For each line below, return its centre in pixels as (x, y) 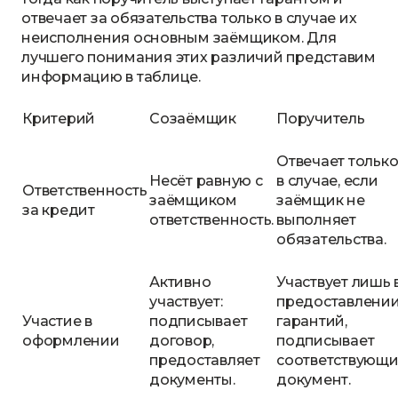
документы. (192, 380)
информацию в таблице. (111, 77)
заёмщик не (321, 200)
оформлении (71, 341)
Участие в (57, 321)
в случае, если (327, 181)
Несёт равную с (206, 181)
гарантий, (312, 321)
